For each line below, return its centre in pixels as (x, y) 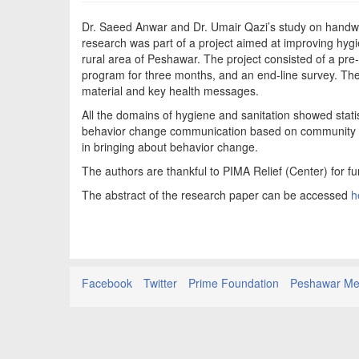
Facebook (107, 283)
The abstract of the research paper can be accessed (216, 195)
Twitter (160, 283)
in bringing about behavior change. (170, 147)
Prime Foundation (234, 283)
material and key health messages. (170, 91)
